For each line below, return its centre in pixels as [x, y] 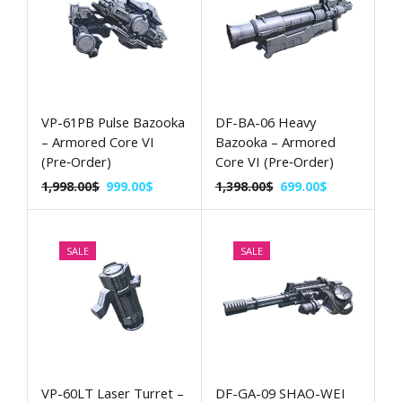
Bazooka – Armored [275, 141]
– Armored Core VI [98, 141]
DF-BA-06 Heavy [265, 122]
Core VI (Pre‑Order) [274, 161]
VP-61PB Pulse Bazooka [113, 122]
